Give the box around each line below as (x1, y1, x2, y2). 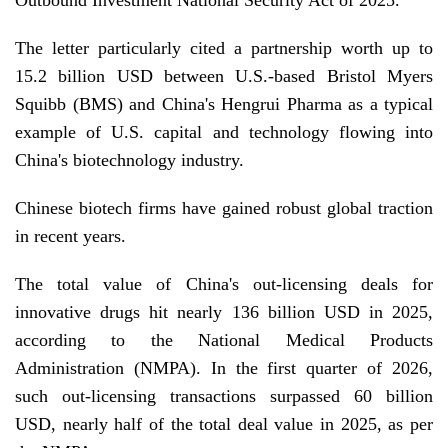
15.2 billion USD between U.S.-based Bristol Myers (15, 66, 433, 87)
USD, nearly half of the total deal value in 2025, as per (15, 414, 433, 435)
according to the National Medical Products (15, 330, 433, 351)
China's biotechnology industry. (15, 150, 244, 171)
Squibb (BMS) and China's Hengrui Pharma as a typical (15, 94, 433, 115)
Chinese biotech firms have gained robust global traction (15, 198, 433, 219)
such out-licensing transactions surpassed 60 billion (15, 386, 433, 407)
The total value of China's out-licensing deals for (15, 274, 433, 295)
